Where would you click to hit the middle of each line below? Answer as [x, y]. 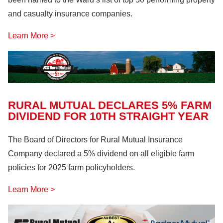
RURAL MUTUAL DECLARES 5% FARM [110, 105]
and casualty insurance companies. [70, 14]
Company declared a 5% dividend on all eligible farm [101, 154]
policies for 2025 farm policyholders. [71, 168]
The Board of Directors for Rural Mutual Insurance [95, 140]
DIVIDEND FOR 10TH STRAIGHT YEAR [108, 116]
